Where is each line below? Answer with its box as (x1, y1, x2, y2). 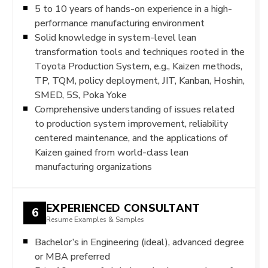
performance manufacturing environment (35, 17, 205, 29)
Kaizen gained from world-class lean (35, 146, 188, 158)
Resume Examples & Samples (46, 215, 144, 224)
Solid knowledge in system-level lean (35, 31, 196, 43)
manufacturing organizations (35, 160, 152, 172)
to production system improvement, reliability (35, 117, 228, 129)
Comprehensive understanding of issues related (35, 103, 234, 115)
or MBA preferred (35, 250, 110, 262)
